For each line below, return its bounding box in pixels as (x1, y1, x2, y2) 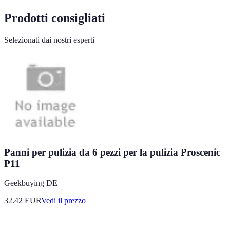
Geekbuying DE (4, 179, 57, 188)
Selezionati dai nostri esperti (4, 35, 94, 44)
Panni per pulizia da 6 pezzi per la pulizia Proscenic (4, 146, 220, 158)
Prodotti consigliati (4, 11, 105, 25)
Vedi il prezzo (41, 196, 86, 205)
